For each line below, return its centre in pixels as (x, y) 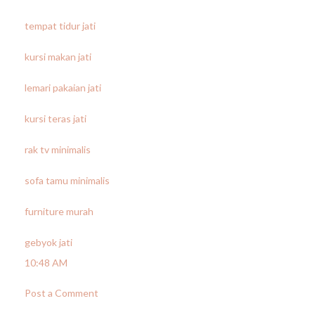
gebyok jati (49, 242)
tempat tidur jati (60, 26)
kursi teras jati (56, 118)
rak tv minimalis (58, 149)
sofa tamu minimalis (67, 180)
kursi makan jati (58, 57)
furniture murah (59, 211)
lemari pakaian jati (63, 88)
